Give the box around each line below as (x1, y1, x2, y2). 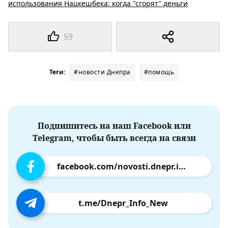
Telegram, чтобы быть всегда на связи (32, 132, 196, 144)
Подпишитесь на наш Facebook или (37, 120, 191, 131)
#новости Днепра (74, 67, 131, 76)
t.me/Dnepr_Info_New (78, 197, 168, 209)
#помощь (144, 67, 174, 76)
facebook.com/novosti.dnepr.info (179, 160, 186, 172)
